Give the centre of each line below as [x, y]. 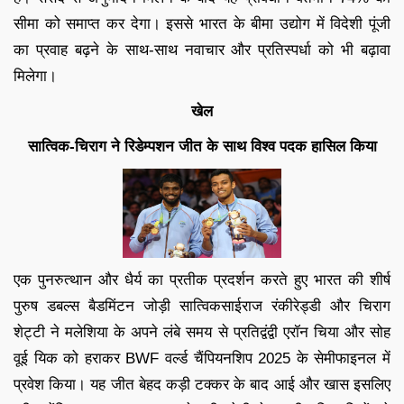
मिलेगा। [35, 76]
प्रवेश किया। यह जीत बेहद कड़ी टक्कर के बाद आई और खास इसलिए [202, 384]
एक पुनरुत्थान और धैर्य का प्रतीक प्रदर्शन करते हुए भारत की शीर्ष [202, 280]
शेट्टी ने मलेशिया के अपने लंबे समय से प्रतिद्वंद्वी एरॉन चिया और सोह [202, 332]
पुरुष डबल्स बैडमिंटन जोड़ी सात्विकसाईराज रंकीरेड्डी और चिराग [202, 306]
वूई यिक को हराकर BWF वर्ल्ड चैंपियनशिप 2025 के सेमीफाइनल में [202, 358]
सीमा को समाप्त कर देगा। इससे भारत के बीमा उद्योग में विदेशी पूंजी [202, 23]
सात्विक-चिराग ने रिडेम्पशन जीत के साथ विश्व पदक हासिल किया [202, 146]
